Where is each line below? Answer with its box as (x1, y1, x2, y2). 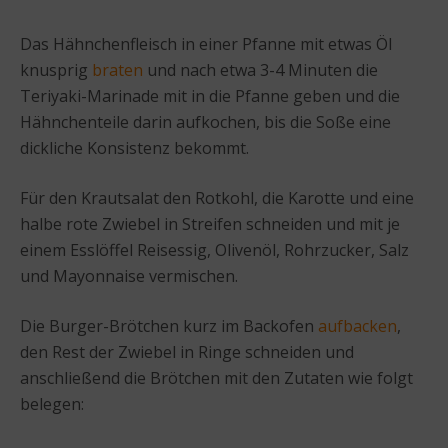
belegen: (20, 393, 84, 416)
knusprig (20, 59, 92, 82)
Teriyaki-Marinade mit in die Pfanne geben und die (20, 85, 400, 108)
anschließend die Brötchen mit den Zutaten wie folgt (20, 367, 413, 390)
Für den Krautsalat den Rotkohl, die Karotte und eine (20, 187, 414, 210)
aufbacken (318, 315, 397, 338)
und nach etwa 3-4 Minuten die (143, 59, 378, 82)
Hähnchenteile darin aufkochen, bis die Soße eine (20, 111, 391, 134)
